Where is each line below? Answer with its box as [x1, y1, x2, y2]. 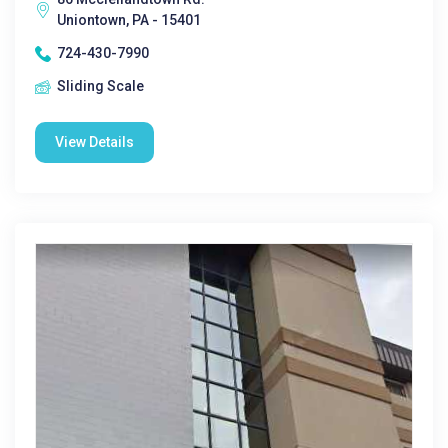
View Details [55, 134, 134, 150]
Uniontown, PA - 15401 [57, 12, 201, 28]
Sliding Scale [57, 78, 144, 94]
